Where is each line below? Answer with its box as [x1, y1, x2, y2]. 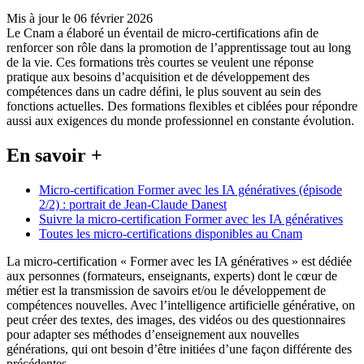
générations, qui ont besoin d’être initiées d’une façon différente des [6, 342, 352, 357]
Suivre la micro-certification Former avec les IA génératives [39, 212, 343, 227]
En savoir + [6, 145, 102, 167]
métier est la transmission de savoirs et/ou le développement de [6, 284, 326, 298]
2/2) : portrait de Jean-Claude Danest [39, 197, 227, 212]
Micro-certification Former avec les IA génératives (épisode [39, 183, 342, 197]
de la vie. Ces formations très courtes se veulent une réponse [6, 55, 314, 70]
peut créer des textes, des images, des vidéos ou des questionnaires [6, 313, 345, 327]
